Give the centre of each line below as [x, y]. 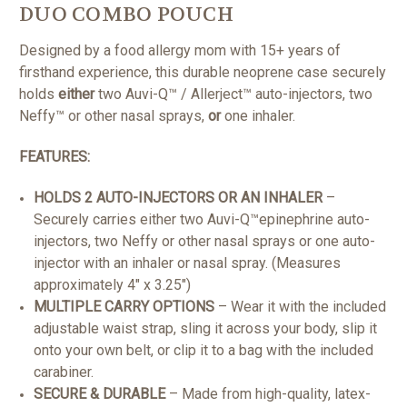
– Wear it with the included [301, 307]
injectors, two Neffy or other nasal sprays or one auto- [205, 242]
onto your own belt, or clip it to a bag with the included [204, 351]
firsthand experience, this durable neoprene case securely [203, 73]
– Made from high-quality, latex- [268, 394]
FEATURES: [55, 157]
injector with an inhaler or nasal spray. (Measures [188, 263]
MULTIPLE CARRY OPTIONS [124, 307]
